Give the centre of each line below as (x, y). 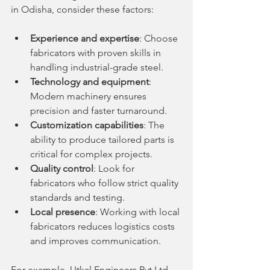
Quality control (62, 168)
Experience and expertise (85, 38)
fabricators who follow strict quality (105, 183)
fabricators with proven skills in (97, 52)
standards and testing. (77, 197)
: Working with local (139, 212)
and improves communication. (96, 240)
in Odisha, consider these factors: (82, 9)
